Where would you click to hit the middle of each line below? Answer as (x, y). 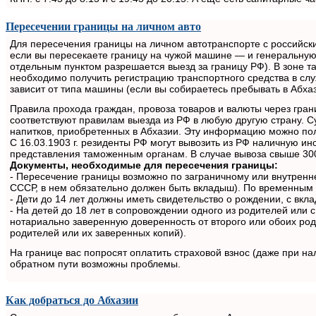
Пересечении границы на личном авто (103, 26)
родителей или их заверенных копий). (99, 232)
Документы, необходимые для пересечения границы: (145, 165)
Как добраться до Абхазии (72, 300)
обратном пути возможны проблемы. (95, 263)
